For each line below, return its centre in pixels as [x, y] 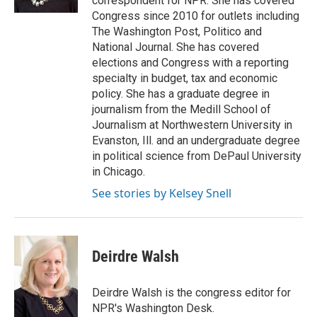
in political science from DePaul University [197, 156]
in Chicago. [119, 172]
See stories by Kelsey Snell [162, 193]
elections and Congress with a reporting [190, 63]
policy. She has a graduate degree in [181, 94]
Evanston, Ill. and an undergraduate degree [196, 140]
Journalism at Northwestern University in [192, 125]
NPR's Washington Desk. [153, 308]
